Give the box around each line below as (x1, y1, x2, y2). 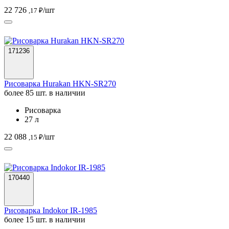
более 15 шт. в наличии (4, 215, 85, 224)
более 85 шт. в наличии (4, 88, 85, 97)
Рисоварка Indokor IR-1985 (4, 205, 97, 215)
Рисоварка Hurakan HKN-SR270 (4, 79, 116, 88)
